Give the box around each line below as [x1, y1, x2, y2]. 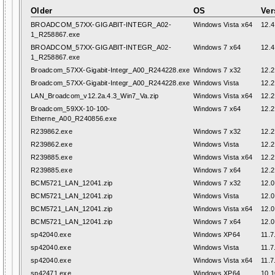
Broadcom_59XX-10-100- [31, 105, 110, 112]
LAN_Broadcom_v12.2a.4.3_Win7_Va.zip [31, 92, 159, 99]
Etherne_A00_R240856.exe [31, 115, 117, 122]
